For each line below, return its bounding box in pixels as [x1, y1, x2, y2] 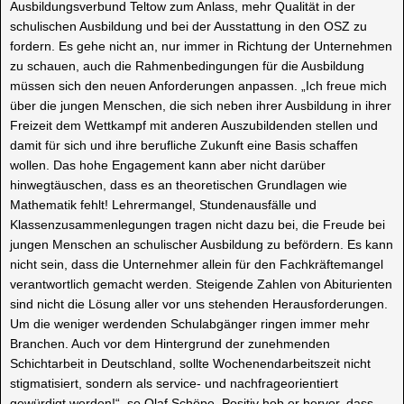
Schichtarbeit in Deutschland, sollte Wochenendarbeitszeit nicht [10, 355, 371, 371]
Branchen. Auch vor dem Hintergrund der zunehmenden [10, 335, 330, 351]
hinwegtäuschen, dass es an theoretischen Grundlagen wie [10, 177, 347, 192]
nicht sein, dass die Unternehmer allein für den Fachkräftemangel [10, 256, 383, 271]
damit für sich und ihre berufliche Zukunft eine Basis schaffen [10, 137, 358, 152]
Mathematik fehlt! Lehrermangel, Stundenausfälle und [10, 197, 317, 212]
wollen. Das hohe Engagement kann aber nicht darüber [10, 157, 326, 172]
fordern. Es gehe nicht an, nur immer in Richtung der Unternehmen [10, 38, 392, 53]
